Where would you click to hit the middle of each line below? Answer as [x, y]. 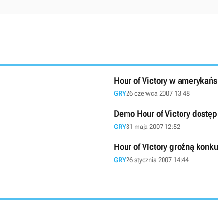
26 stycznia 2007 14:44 [157, 160]
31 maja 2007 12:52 [153, 127]
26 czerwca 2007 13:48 [158, 93]
